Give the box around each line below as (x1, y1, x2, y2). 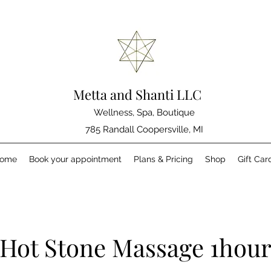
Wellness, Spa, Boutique (93, 107, 195, 118)
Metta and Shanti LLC (73, 85, 201, 103)
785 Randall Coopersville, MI (85, 124, 203, 135)
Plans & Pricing (134, 154, 193, 164)
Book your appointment (29, 154, 122, 164)
